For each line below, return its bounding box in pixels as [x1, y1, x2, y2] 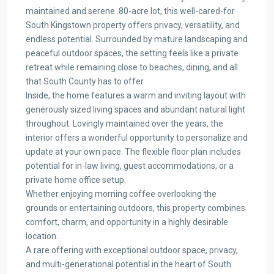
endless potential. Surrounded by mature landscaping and [26, 34, 248, 44]
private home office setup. [26, 175, 126, 185]
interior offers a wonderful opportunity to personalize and [26, 133, 248, 143]
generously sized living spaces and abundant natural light [26, 105, 245, 114]
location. [26, 231, 58, 241]
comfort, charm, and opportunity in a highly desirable [26, 217, 228, 227]
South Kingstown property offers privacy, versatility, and [26, 20, 240, 30]
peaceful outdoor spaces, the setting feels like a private [26, 48, 239, 58]
